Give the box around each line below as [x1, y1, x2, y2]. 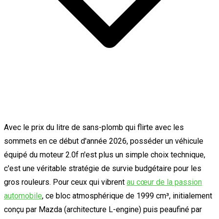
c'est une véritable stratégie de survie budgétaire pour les [4, 163, 201, 173]
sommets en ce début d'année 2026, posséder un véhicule [4, 136, 203, 146]
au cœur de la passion [127, 177, 202, 187]
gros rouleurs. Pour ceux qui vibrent [4, 177, 127, 187]
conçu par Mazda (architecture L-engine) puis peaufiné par [4, 204, 202, 214]
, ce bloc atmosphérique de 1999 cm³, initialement [42, 191, 212, 200]
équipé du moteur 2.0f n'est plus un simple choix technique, [4, 150, 205, 159]
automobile [4, 191, 42, 200]
